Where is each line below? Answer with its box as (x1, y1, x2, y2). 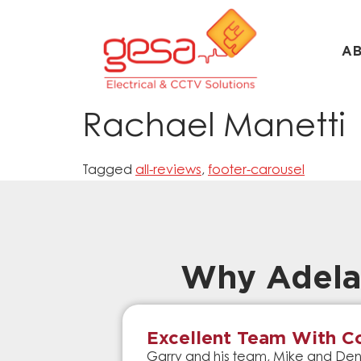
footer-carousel (208, 164, 305, 178)
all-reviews (135, 164, 201, 178)
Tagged (82, 164, 135, 178)
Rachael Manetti (82, 113, 346, 146)
